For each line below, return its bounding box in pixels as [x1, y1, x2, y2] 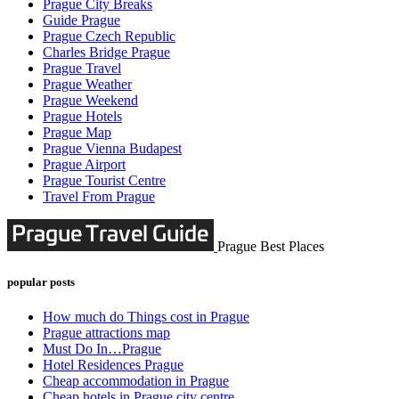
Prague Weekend [43, 93, 138, 109]
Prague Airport [43, 157, 126, 173]
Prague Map [43, 125, 111, 141]
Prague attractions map [43, 324, 170, 340]
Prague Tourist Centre [43, 173, 166, 189]
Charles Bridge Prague [43, 45, 170, 61]
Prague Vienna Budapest [43, 141, 182, 157]
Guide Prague [43, 12, 120, 28]
